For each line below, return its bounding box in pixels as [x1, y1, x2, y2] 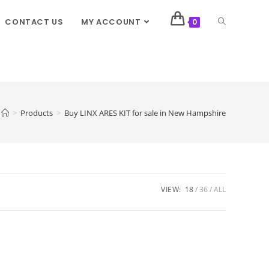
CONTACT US [5, 16, 64, 28]
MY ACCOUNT [81, 16, 141, 28]
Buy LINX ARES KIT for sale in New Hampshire [64, 107, 226, 118]
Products [20, 107, 53, 118]
